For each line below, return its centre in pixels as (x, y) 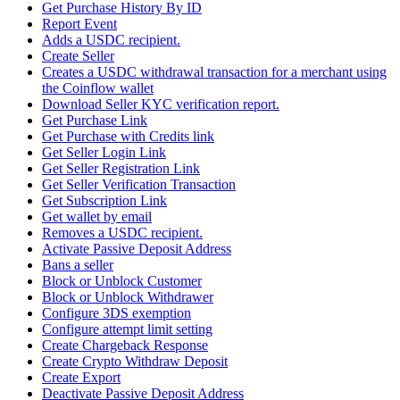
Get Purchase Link (95, 121)
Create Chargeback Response (125, 346)
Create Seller (78, 56)
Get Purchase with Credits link (128, 137)
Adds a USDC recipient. (111, 40)
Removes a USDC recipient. (122, 233)
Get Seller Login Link (104, 153)
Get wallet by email (97, 217)
